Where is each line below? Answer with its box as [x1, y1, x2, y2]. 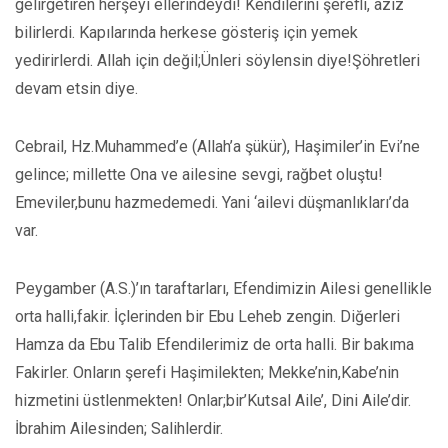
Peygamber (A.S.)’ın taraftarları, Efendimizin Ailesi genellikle [15, 279, 432, 298]
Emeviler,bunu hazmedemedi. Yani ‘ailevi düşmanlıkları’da [15, 193, 409, 212]
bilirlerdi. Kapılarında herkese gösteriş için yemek [15, 23, 358, 42]
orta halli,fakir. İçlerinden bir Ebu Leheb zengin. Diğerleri [15, 307, 400, 326]
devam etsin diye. [15, 79, 138, 98]
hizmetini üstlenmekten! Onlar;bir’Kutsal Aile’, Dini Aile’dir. [15, 391, 411, 410]
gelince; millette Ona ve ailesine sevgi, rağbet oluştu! [15, 165, 383, 184]
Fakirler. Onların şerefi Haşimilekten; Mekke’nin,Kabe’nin [15, 363, 399, 382]
